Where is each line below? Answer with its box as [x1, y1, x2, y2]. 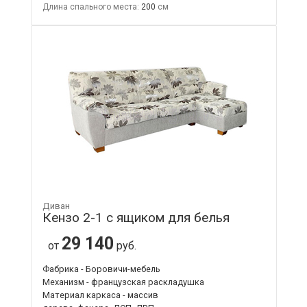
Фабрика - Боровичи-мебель [42, 263, 160, 274]
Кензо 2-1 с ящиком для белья [42, 209, 230, 225]
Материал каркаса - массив [42, 289, 158, 300]
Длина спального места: [42, 1, 139, 12]
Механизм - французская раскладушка [42, 276, 204, 287]
